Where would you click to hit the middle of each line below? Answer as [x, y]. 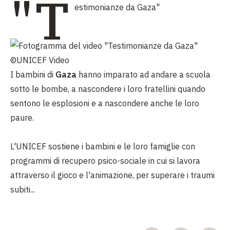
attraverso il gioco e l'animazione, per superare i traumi [112, 175]
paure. [22, 118]
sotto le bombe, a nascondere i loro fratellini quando [108, 89]
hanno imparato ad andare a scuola [143, 74]
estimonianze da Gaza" [117, 7]
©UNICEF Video [40, 60]
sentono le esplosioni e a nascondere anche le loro [105, 103]
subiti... [23, 189]
